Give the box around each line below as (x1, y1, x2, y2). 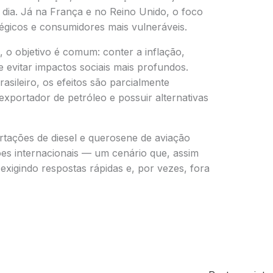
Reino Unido (109, 5, 166, 18)
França (49, 5, 83, 18)
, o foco (166, 5, 203, 18)
